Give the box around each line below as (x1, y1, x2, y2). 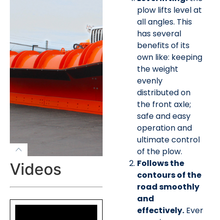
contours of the (137, 169, 201, 181)
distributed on (137, 86, 191, 98)
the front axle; (137, 98, 191, 110)
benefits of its (137, 39, 190, 51)
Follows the (137, 157, 184, 169)
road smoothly (137, 181, 199, 192)
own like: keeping (137, 51, 202, 63)
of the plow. (137, 145, 182, 157)
